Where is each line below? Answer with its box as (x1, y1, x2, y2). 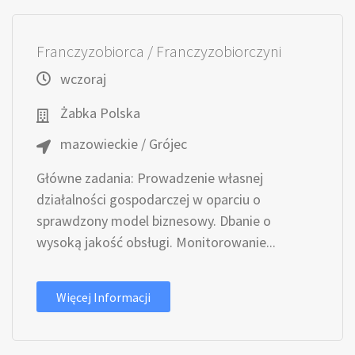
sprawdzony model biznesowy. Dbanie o (36, 212, 271, 230)
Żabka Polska (60, 104, 140, 122)
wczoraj (60, 70, 106, 88)
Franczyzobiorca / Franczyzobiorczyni (36, 41, 281, 61)
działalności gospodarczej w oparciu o (36, 190, 261, 208)
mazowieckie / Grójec (60, 135, 187, 153)
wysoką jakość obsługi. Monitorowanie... (36, 233, 276, 251)
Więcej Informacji (56, 289, 151, 305)
